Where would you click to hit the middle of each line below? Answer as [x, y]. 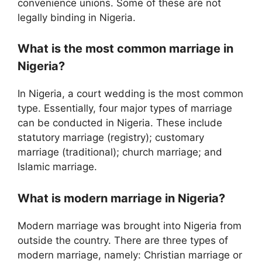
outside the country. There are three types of [123, 240]
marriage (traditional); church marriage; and [120, 152]
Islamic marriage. [57, 167]
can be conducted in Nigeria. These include [120, 123]
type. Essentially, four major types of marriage [125, 108]
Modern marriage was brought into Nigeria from [130, 225]
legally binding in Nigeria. [77, 17]
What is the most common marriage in [125, 49]
